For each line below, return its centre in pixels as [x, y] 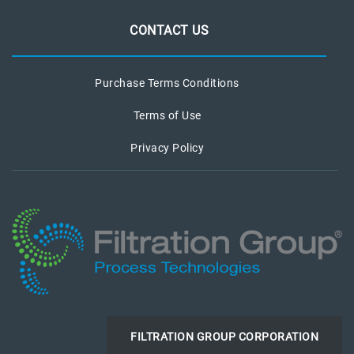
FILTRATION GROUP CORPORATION [224, 336]
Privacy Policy [167, 148]
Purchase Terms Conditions [167, 83]
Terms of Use [167, 115]
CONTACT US [169, 30]
